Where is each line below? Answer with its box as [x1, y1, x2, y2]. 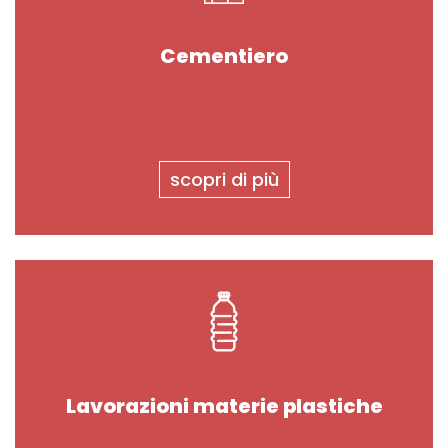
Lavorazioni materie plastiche [65, 391, 383, 420]
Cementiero [160, 42, 288, 70]
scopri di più [169, 167, 279, 192]
